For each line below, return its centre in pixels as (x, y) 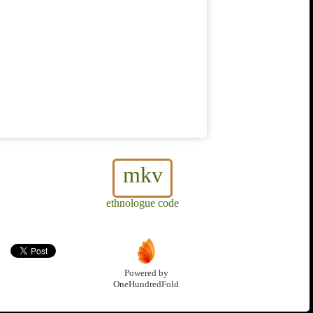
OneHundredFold (146, 285)
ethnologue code (143, 203)
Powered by (146, 274)
